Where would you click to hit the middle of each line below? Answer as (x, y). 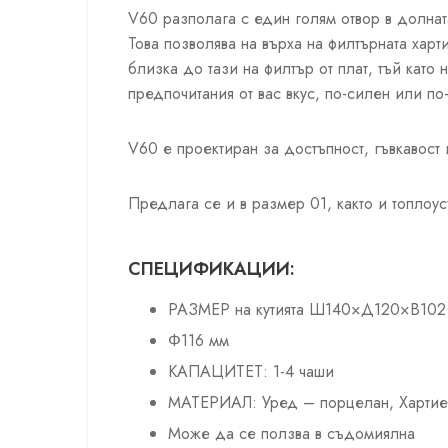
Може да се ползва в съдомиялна (291, 434)
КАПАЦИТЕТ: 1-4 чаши (251, 372)
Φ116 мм (198, 341)
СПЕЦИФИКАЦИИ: (211, 269)
